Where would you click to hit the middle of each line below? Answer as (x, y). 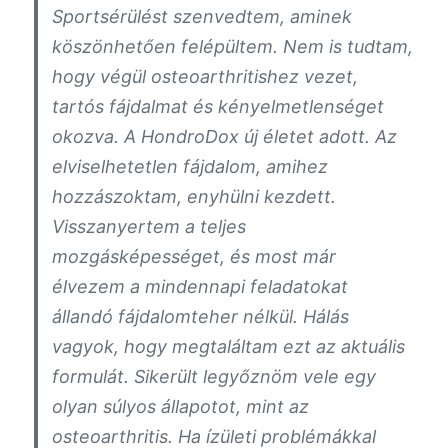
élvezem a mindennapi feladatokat (200, 286)
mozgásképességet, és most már (194, 256)
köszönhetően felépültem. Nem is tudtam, (233, 46)
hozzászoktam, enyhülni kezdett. (194, 196)
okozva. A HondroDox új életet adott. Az (225, 136)
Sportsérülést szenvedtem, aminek (202, 16)
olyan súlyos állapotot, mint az (181, 406)
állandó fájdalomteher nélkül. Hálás (201, 316)
